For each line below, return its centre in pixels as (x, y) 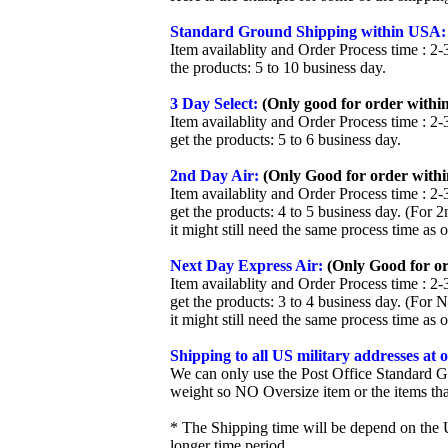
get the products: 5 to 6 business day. (285, 139)
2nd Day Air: (214, 175)
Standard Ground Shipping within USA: (308, 31)
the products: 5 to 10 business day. (278, 67)
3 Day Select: (214, 103)
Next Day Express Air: (246, 265)
